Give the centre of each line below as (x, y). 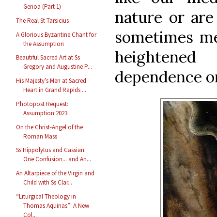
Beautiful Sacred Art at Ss (48, 58)
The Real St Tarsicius (43, 20)
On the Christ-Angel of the (50, 127)
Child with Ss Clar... (48, 183)
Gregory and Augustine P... (58, 67)
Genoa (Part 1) (42, 7)
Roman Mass (40, 136)
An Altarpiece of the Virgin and (55, 173)
